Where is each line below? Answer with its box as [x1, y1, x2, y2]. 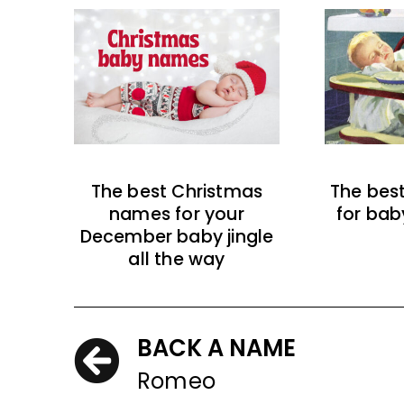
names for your [109, 202, 244, 227]
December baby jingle [79, 225, 274, 250]
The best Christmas [90, 179, 263, 205]
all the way [128, 247, 225, 272]
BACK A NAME [137, 332, 296, 365]
